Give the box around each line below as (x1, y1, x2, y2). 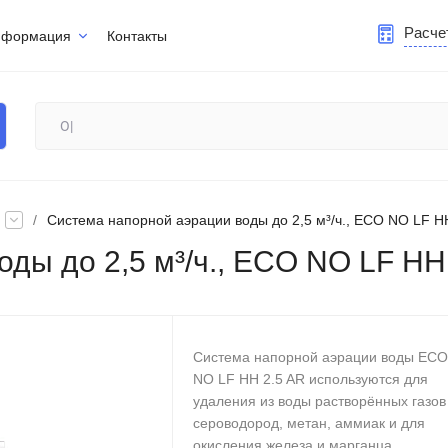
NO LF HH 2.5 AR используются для (192, 371, 428, 387)
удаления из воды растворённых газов (192, 393, 446, 409)
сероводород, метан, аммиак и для (192, 415, 425, 431)
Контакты (107, 27, 167, 44)
